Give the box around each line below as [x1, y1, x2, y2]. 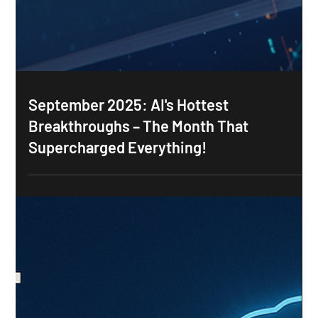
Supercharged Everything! [28, 158, 207, 177]
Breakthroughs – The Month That [28, 137, 249, 156]
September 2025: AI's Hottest [28, 116, 229, 135]
